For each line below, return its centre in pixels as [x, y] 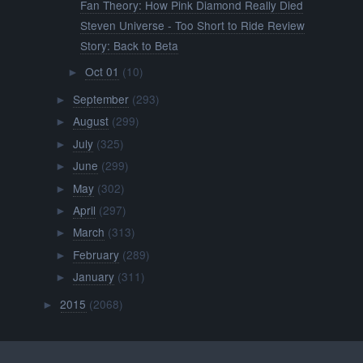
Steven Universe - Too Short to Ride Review [193, 25]
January [93, 277]
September [100, 98]
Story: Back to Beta [130, 46]
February [96, 254]
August [90, 121]
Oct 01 [102, 72]
